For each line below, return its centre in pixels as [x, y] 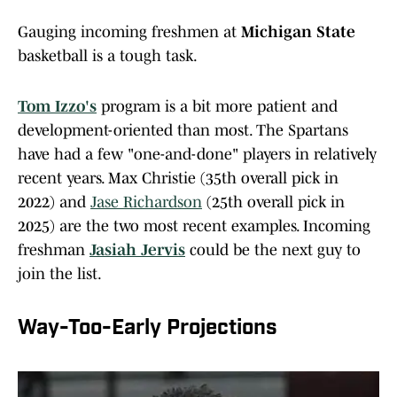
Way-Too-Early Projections [148, 329]
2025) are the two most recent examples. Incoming [194, 226]
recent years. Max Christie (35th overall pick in [178, 179]
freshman [54, 250]
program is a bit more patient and [217, 107]
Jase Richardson [146, 202]
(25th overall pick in [273, 202]
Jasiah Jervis [137, 250]
